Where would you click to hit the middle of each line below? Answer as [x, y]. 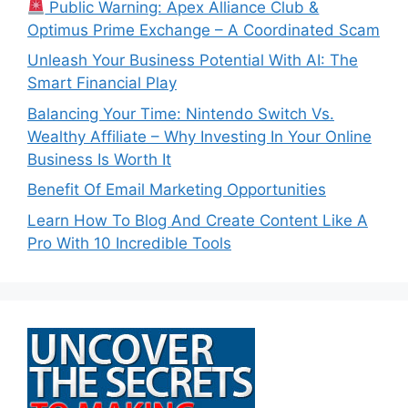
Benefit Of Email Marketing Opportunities [177, 190]
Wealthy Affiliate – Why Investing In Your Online [199, 136]
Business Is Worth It [99, 159]
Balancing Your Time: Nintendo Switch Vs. [181, 113]
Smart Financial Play [102, 83]
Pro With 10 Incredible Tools [129, 243]
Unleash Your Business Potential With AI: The [193, 61]
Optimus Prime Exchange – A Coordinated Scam [204, 30]
